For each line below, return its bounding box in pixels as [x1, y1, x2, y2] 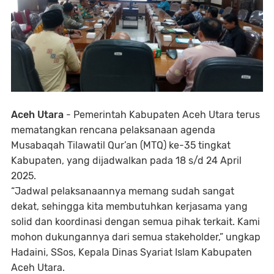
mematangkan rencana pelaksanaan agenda [11, 124, 215, 136]
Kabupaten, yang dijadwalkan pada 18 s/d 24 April [11, 155, 242, 167]
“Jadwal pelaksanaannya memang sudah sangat [11, 185, 234, 198]
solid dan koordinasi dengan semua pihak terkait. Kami [11, 216, 260, 228]
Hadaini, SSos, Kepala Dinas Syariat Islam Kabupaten [11, 246, 252, 259]
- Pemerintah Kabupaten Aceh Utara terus [66, 109, 260, 121]
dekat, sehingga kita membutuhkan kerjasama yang [11, 201, 248, 213]
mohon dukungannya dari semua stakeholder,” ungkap [11, 231, 261, 243]
